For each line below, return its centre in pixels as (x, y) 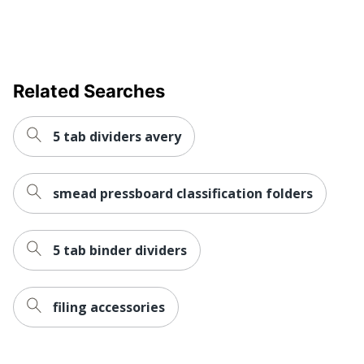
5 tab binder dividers (120, 250)
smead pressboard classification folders (183, 193)
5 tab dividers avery (117, 136)
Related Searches (89, 91)
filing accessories (109, 307)
